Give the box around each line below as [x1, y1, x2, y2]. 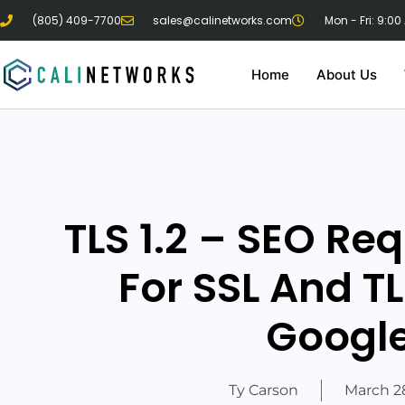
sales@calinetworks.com [153, 12, 292, 28]
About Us [316, 65, 377, 83]
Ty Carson [229, 381, 298, 399]
